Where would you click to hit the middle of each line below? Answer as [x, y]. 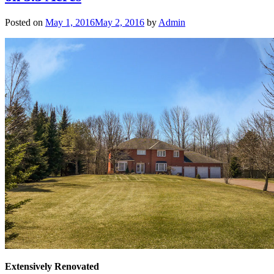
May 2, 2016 [120, 23]
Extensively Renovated [52, 267]
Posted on [25, 23]
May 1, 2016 [70, 23]
